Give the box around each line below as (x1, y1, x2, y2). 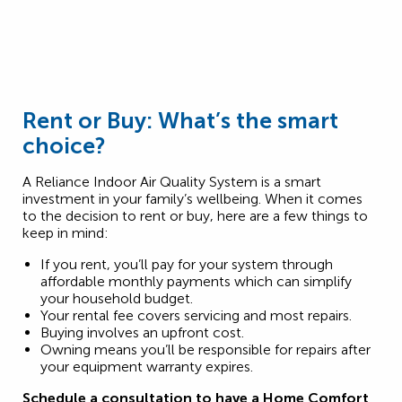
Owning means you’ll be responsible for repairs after (40, 341, 371, 359)
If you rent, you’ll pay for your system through (40, 256, 333, 274)
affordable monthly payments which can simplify (40, 273, 352, 291)
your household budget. (40, 290, 193, 308)
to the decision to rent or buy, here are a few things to (22, 207, 368, 225)
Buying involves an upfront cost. (40, 324, 244, 342)
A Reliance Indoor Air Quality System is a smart (22, 173, 321, 191)
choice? (22, 133, 106, 160)
